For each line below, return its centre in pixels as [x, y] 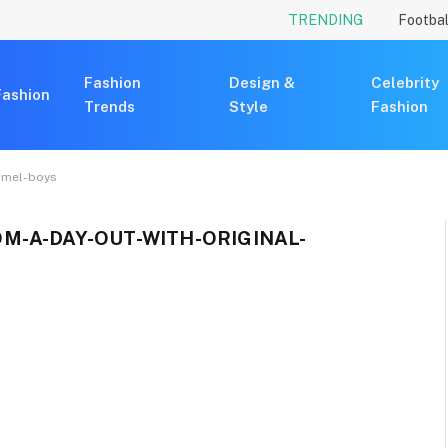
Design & [262, 82]
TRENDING [325, 19]
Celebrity [405, 82]
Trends [109, 106]
